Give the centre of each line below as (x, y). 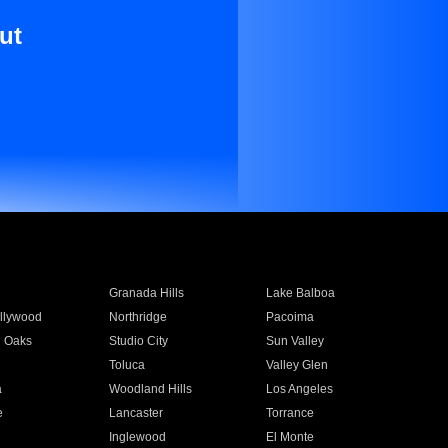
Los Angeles (300, 389)
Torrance (290, 413)
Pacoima (290, 317)
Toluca (126, 365)
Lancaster (135, 413)
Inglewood (137, 437)
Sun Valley (295, 341)
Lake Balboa (301, 293)
